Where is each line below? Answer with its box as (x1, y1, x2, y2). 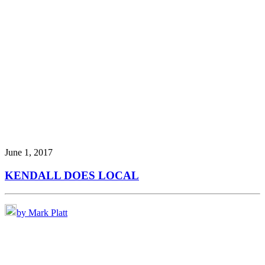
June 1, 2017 (5, 147, 53, 158)
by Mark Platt (17, 207, 67, 218)
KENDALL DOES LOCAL (5, 169, 139, 182)
